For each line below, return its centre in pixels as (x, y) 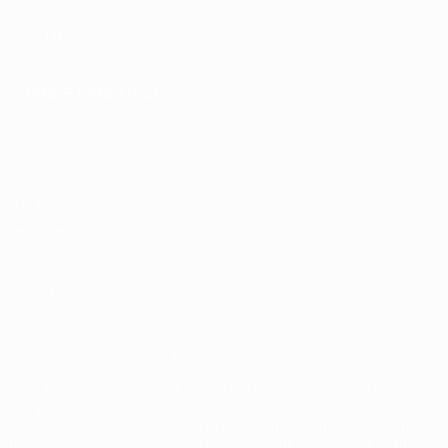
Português (48, 137)
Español (289, 120)
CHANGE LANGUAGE (86, 95)
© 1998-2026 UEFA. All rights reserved (134, 358)
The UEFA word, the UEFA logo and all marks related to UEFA (204, 390)
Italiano (346, 120)
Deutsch (159, 120)
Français (94, 120)
